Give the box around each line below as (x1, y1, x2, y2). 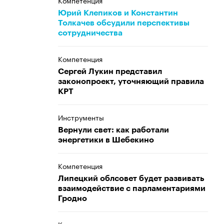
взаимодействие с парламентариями (58, 184, 205, 192)
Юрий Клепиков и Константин (58, 9, 178, 17)
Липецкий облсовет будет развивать (58, 174, 204, 182)
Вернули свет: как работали (58, 126, 169, 134)
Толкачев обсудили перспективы (58, 19, 189, 27)
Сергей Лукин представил (58, 67, 162, 75)
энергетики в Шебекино (58, 136, 154, 144)
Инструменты (58, 111, 104, 122)
